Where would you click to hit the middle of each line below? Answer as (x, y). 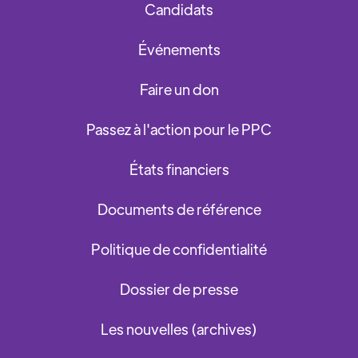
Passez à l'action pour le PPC (179, 129)
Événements (179, 50)
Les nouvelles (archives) (179, 329)
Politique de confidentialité (179, 249)
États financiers (179, 169)
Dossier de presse (179, 289)
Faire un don (179, 89)
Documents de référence (179, 209)
